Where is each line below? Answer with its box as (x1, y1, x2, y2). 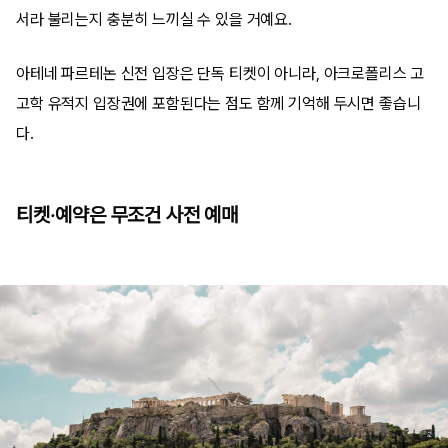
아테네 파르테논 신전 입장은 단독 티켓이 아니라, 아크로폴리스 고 (16, 64, 425, 83)
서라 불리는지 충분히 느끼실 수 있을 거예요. (16, 10, 292, 29)
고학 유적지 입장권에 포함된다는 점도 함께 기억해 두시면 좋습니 (16, 94, 421, 113)
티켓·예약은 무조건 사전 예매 (16, 203, 238, 227)
